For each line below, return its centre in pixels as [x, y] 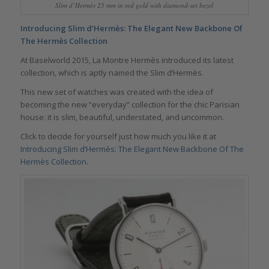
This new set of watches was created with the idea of [116, 92]
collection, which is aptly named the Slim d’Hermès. [112, 72]
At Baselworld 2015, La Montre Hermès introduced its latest [127, 60]
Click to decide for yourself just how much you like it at [118, 136]
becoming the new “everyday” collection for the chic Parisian [130, 104]
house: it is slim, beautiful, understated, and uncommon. [122, 117]
